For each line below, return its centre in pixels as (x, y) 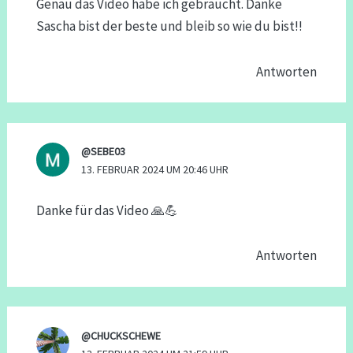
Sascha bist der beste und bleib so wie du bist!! (169, 26)
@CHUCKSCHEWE (121, 335)
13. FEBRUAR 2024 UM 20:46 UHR (154, 170)
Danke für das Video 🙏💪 (107, 210)
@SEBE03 (103, 152)
